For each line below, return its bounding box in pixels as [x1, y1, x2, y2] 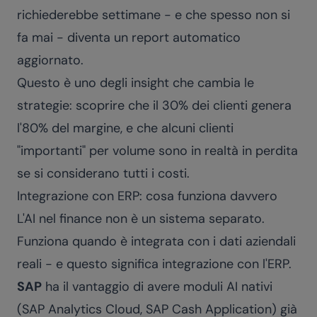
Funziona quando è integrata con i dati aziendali [17, 233, 296, 250]
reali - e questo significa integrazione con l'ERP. [17, 255, 292, 272]
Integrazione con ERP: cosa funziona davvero [17, 188, 277, 204]
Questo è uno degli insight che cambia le [17, 74, 254, 91]
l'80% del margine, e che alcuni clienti [17, 120, 234, 137]
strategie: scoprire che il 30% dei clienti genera [17, 97, 292, 114]
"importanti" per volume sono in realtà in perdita [17, 142, 298, 159]
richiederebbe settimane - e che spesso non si [17, 6, 290, 23]
